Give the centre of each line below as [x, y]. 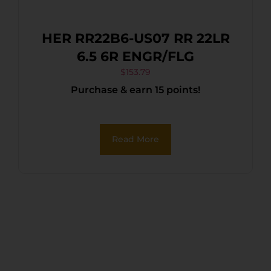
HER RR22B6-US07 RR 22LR [107, 38]
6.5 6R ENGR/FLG [158, 56]
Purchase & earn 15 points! [135, 90]
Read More [135, 139]
